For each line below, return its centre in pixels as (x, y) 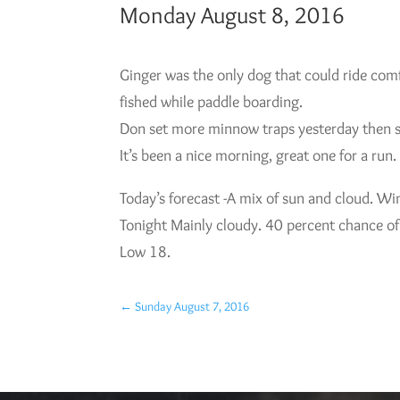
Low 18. (146, 252)
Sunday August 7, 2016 (192, 306)
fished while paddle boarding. (212, 102)
